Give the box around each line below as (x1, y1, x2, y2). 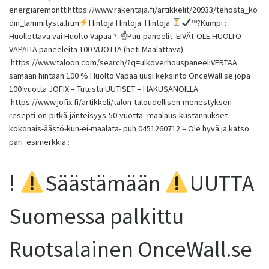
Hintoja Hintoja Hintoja (89, 17, 172, 28)
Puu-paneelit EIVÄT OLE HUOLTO (127, 31, 241, 41)
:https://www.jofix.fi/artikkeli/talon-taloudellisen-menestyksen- (9, 97, 234, 107)
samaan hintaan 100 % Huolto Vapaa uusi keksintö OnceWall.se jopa (9, 70, 250, 81)
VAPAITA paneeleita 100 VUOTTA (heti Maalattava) (9, 44, 183, 55)
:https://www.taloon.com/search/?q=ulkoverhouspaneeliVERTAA (9, 57, 237, 68)
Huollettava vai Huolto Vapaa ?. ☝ (9, 31, 127, 41)
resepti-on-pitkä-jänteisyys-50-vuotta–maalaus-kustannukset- (9, 110, 230, 121)
